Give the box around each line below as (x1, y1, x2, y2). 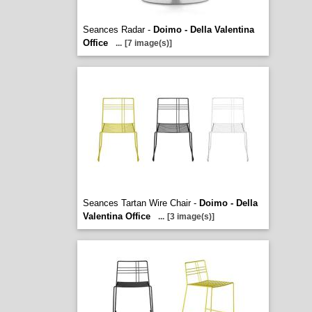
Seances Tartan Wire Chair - (82, 198, 199, 208)
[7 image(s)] (124, 38, 172, 48)
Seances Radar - (82, 24, 153, 35)
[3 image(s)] (166, 212, 214, 221)
